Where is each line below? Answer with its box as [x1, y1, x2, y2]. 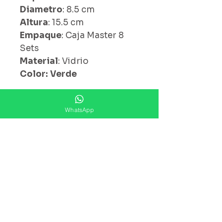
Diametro [20, 4, 62, 15]
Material [20, 55, 58, 66]
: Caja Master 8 [61, 30, 124, 41]
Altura [20, 17, 48, 28]
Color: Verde [20, 68, 77, 79]
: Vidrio [58, 55, 89, 66]
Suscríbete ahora [54, 175, 105, 183]
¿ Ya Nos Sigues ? [45, 114, 114, 122]
